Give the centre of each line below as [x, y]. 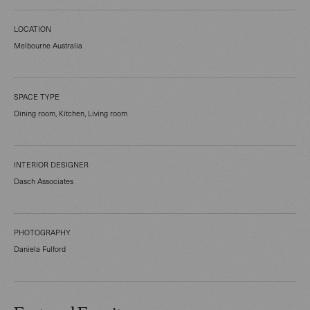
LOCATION [33, 29]
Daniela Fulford [40, 249]
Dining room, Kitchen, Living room [71, 113]
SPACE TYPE [37, 97]
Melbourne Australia [48, 46]
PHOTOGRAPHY [42, 232]
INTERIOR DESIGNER [51, 165]
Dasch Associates [44, 181]
